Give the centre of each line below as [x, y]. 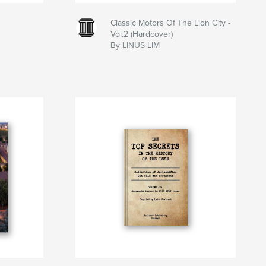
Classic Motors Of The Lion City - [170, 23]
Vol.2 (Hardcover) [141, 34]
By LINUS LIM [135, 45]
